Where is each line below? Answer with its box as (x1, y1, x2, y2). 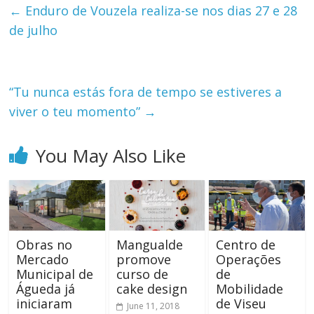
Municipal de (16, 266, 94, 283)
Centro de (215, 236, 275, 254)
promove (116, 251, 171, 268)
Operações (215, 251, 281, 268)
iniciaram (16, 295, 73, 313)
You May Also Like (36, 143, 186, 169)
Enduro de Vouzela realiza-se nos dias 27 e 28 (22, 2, 298, 20)
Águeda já (16, 280, 76, 298)
